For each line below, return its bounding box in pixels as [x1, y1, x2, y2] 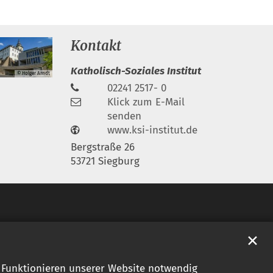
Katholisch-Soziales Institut [71, 64, 201, 77]
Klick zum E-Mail [107, 95, 185, 108]
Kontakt [71, 37, 121, 54]
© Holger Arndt [17, 71, 50, 77]
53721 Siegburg [71, 154, 140, 168]
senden [107, 109, 141, 122]
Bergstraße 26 [71, 140, 135, 154]
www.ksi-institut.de [107, 123, 197, 136]
